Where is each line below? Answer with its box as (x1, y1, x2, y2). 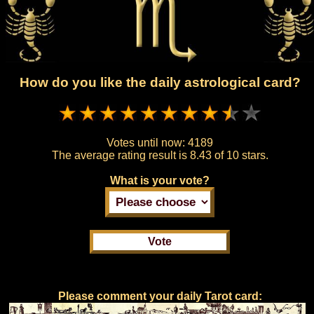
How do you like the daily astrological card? (19, 75, 301, 90)
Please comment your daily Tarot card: (57, 289, 262, 302)
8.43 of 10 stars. (189, 149, 268, 161)
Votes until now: (107, 136, 188, 149)
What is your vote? (110, 174, 210, 186)
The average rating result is (51, 149, 190, 161)
